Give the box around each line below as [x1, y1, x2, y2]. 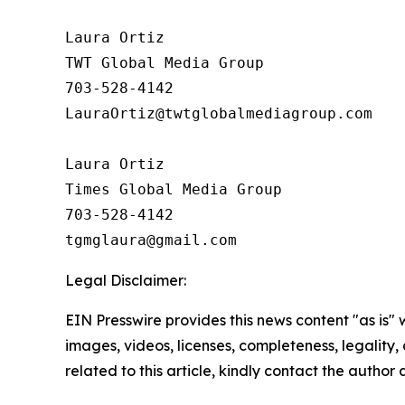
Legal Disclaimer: [65, 271, 186, 289]
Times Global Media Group [65, 181, 282, 198]
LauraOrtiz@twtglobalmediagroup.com [65, 105, 372, 122]
